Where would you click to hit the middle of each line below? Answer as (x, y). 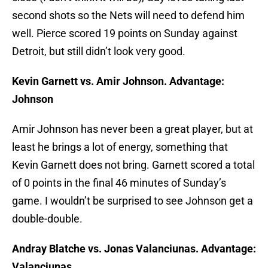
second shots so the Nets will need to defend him (128, 16)
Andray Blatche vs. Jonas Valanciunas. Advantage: (134, 249)
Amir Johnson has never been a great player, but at (133, 129)
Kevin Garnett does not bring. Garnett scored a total (133, 165)
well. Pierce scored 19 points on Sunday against (125, 33)
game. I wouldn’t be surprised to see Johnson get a (133, 201)
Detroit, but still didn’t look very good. (99, 51)
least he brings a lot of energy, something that (120, 147)
